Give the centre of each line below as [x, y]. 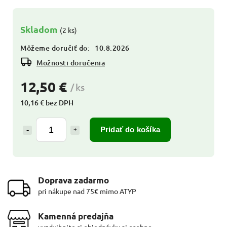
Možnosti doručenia [71, 62]
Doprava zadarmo [73, 180]
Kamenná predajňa [76, 216]
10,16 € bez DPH [47, 102]
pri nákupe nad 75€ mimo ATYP [87, 191]
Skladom [40, 29]
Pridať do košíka [130, 129]
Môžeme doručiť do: [55, 48]
